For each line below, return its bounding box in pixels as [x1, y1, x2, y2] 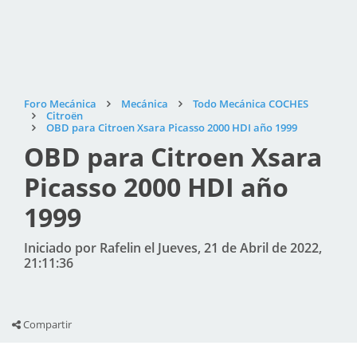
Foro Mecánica [24, 96, 96, 111]
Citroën [46, 108, 83, 123]
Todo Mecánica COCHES [193, 96, 308, 111]
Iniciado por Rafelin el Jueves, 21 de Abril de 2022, [24, 239, 322, 257]
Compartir [21, 317, 72, 331]
